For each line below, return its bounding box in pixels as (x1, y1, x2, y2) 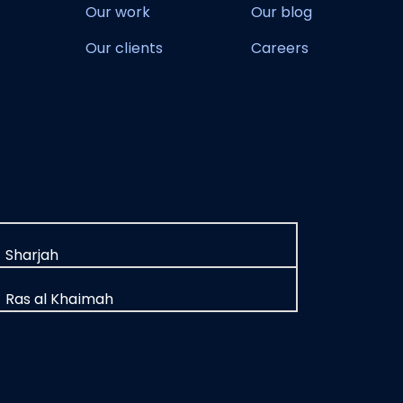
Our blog (251, 2, 312, 22)
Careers (251, 38, 309, 58)
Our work (85, 2, 150, 22)
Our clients (85, 38, 163, 58)
